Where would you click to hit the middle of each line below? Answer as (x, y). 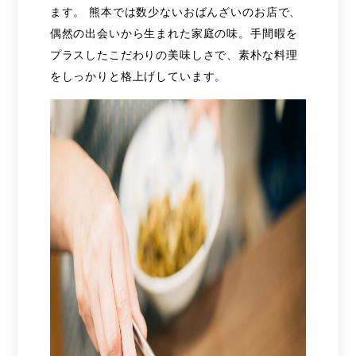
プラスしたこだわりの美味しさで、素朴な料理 (174, 54)
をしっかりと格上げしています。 (138, 76)
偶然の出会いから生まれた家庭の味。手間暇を (174, 33)
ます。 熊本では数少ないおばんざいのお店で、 (176, 12)
